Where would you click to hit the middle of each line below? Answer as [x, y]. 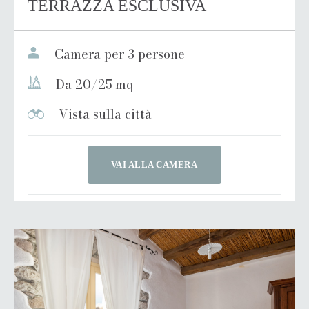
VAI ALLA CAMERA [154, 164]
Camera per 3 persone [118, 54]
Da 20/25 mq [93, 84]
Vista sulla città [104, 114]
